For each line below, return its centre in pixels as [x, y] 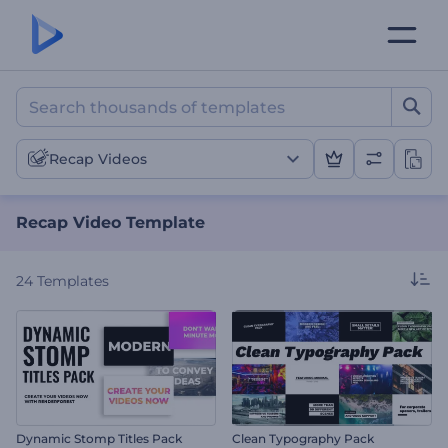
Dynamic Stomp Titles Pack [99, 438]
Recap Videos [98, 159]
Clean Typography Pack [303, 438]
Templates [73, 280]
